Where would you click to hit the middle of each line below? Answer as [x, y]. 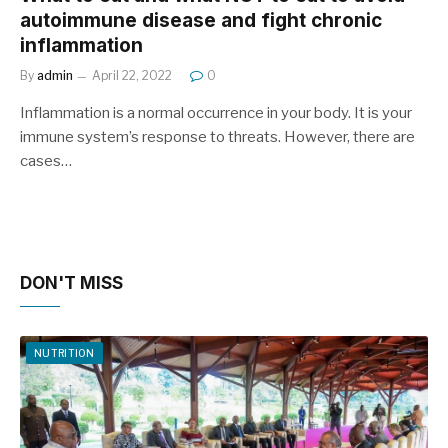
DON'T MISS [71, 283]
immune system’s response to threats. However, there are [217, 137]
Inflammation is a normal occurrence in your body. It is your [216, 113]
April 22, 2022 [132, 75]
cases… [46, 161]
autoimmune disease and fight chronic [201, 20]
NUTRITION [64, 353]
